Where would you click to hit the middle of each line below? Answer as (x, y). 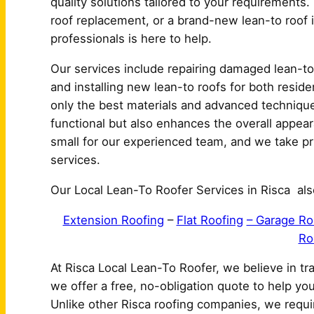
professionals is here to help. (131, 39)
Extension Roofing (113, 220)
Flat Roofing (210, 220)
